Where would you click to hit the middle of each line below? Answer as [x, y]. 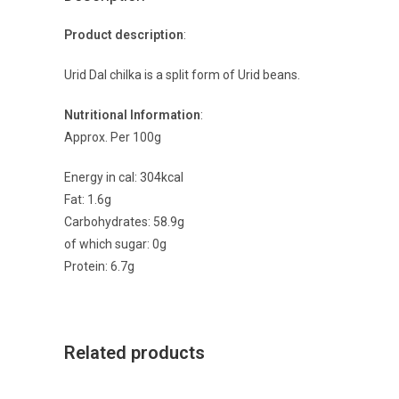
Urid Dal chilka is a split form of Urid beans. [182, 74]
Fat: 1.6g [88, 199]
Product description [124, 34]
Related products [134, 352]
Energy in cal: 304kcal [124, 177]
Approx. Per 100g [113, 137]
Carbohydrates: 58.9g [124, 221]
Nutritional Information [132, 114]
